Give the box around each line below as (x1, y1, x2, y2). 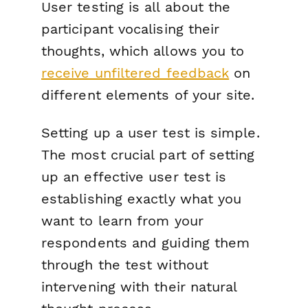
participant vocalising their (41, 20, 220, 37)
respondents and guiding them (41, 234, 250, 251)
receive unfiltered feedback (41, 64, 230, 81)
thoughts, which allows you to (41, 42, 245, 59)
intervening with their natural (41, 278, 237, 295)
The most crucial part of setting (41, 146, 255, 163)
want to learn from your (41, 212, 203, 229)
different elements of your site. (41, 86, 255, 103)
